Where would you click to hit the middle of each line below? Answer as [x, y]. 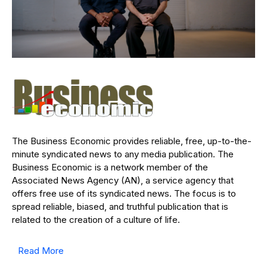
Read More [41, 251]
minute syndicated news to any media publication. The [123, 154]
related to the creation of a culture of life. [96, 220]
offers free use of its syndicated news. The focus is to [124, 194]
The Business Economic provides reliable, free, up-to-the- [132, 141]
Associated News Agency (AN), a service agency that [123, 181]
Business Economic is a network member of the [110, 167]
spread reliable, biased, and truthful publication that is [120, 207]
